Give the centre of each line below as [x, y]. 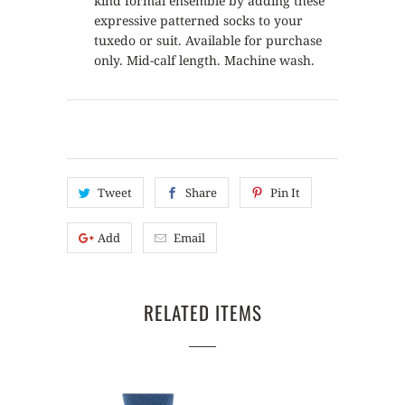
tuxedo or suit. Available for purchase [208, 40]
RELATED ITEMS [202, 312]
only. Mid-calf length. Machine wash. [204, 60]
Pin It [285, 193]
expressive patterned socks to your [198, 20]
